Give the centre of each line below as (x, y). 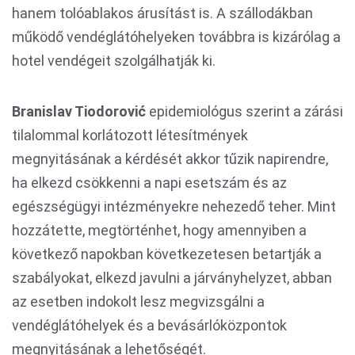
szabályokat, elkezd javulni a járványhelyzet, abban (172, 278)
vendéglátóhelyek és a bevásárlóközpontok (149, 326)
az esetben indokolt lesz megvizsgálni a (138, 302)
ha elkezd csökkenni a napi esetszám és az (149, 183)
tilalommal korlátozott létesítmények (130, 136)
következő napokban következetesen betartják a (167, 254)
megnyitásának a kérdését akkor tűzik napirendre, (170, 159)
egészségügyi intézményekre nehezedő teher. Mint (174, 207)
